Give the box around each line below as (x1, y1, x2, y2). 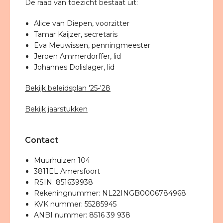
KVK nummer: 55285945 (33, 200, 116, 209)
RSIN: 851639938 (33, 178, 93, 187)
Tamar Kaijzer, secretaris (33, 30, 119, 39)
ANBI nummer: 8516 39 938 (33, 211, 130, 220)
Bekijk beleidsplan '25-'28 (25, 84, 111, 93)
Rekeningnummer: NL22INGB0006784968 (33, 189, 186, 198)
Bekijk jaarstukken (25, 105, 88, 113)
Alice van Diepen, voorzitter (33, 19, 131, 28)
